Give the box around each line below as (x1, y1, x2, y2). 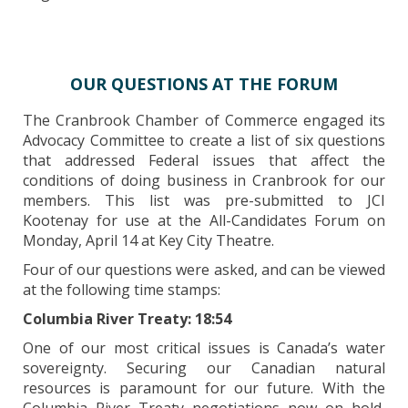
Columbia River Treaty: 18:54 (23, 309, 231, 329)
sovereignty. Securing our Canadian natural (23, 358, 385, 378)
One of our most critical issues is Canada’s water (23, 338, 385, 358)
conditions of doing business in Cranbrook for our (23, 170, 385, 190)
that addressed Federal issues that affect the (23, 150, 385, 170)
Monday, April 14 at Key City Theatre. (23, 230, 274, 250)
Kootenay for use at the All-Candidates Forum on (23, 210, 385, 230)
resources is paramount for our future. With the (23, 378, 385, 398)
